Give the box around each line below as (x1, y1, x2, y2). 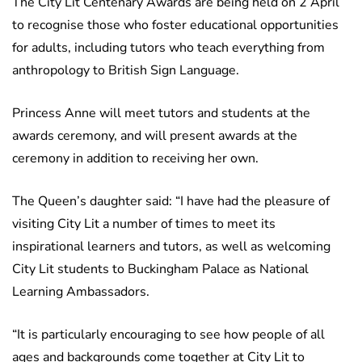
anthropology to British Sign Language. (12, 61, 239, 80)
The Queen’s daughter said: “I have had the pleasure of (12, 192, 330, 211)
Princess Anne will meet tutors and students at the (12, 104, 310, 123)
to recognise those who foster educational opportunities (12, 16, 339, 35)
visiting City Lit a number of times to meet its (12, 215, 276, 234)
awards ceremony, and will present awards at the (12, 127, 297, 145)
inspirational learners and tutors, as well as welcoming (12, 238, 330, 256)
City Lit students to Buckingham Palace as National (12, 260, 309, 279)
